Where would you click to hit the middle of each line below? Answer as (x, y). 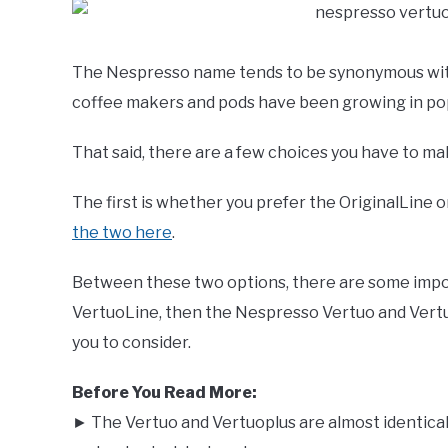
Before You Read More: (164, 392)
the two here (122, 232)
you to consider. (131, 342)
